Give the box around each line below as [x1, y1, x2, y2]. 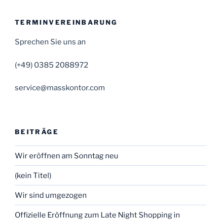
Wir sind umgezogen [15, 190, 87, 200]
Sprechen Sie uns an [15, 37, 86, 47]
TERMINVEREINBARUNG [15, 18, 118, 26]
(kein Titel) [15, 171, 51, 180]
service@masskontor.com [15, 83, 105, 93]
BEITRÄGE [15, 127, 59, 136]
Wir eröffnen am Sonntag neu [15, 151, 118, 160]
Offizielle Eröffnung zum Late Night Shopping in [15, 210, 180, 220]
